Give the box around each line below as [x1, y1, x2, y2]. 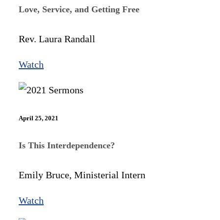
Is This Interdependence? [19, 140, 115, 151]
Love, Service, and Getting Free [19, 4, 139, 14]
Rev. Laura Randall [19, 33, 95, 44]
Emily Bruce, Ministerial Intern [19, 169, 145, 181]
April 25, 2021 [19, 114, 58, 122]
